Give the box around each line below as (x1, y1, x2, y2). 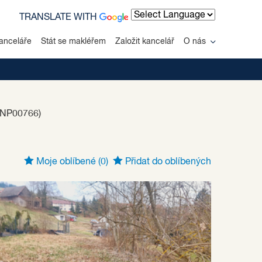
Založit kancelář (115, 37, 174, 46)
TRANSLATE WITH (19, 13, 100, 22)
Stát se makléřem (41, 37, 106, 46)
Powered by (131, 25, 180, 34)
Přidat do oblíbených (123, 157, 211, 167)
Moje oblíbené (34, 157, 98, 167)
